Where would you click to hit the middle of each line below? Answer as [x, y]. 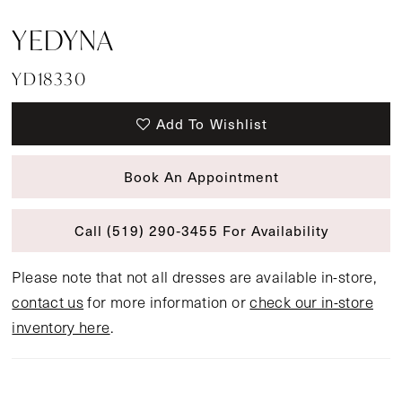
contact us [48, 301]
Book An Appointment [201, 177]
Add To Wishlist [212, 123]
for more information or [167, 301]
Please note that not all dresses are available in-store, [195, 276]
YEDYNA [63, 40]
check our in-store [311, 301]
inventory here [61, 327]
